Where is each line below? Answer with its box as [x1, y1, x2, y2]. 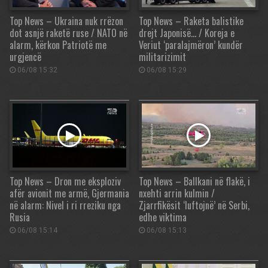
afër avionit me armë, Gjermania [10, 185, 129, 200]
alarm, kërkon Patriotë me [10, 37, 106, 52]
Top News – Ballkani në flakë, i [139, 173, 250, 188]
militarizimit [139, 49, 186, 64]
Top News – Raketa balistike [139, 13, 243, 28]
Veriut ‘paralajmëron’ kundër [139, 37, 243, 52]
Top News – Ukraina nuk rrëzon [10, 13, 123, 28]
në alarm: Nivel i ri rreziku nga [10, 197, 121, 212]
